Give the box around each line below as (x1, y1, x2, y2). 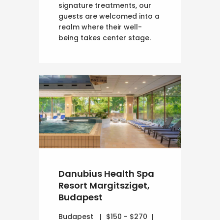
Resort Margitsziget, (58, 179, 150, 192)
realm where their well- (58, 22, 142, 32)
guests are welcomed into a (58, 11, 160, 22)
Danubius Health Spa (58, 167, 154, 180)
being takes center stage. (58, 33, 151, 43)
